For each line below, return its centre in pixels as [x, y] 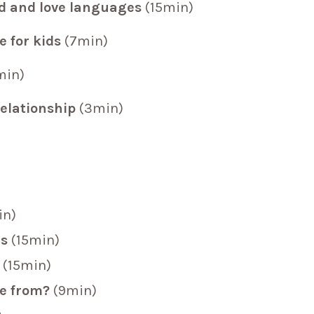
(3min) [102, 109]
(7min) [87, 41]
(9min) [75, 291]
